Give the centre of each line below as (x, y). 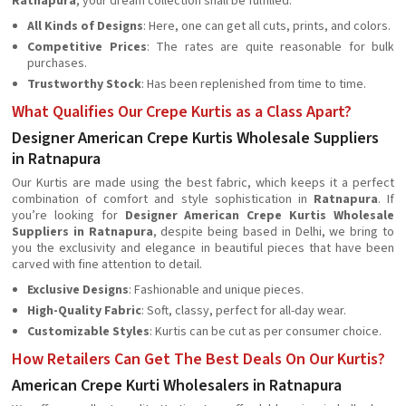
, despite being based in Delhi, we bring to (274, 232)
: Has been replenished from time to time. (254, 84)
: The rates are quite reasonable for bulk (270, 47)
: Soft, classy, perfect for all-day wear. (244, 311)
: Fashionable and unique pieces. (216, 290)
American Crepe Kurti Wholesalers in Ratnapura (177, 386)
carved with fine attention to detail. (107, 265)
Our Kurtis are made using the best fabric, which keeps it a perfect (203, 183)
